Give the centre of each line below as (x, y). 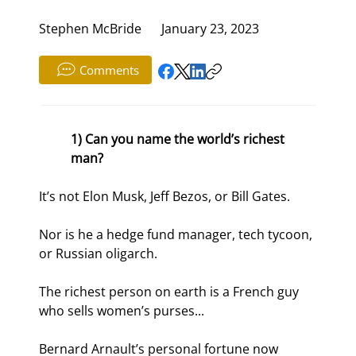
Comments (109, 70)
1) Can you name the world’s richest (180, 139)
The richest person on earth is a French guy (171, 292)
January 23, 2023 (211, 29)
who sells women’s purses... (122, 311)
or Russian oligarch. (99, 254)
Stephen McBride (91, 29)
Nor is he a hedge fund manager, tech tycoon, (178, 235)
